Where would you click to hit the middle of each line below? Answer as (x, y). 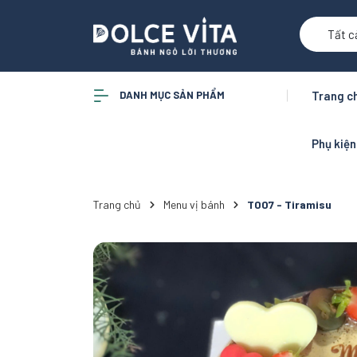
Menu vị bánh (194, 204)
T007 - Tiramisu (289, 204)
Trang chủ (117, 204)
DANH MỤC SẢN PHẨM (171, 94)
